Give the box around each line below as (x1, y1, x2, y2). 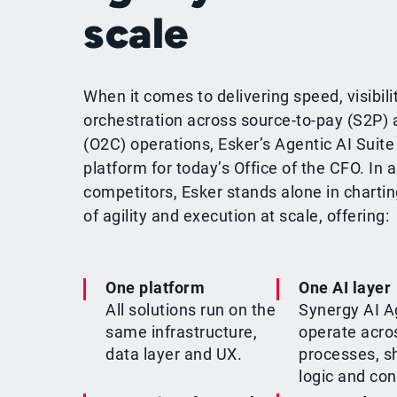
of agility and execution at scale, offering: (83, 206, 390, 225)
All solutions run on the (105, 300, 276, 319)
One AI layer (299, 277, 392, 297)
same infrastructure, (105, 322, 258, 341)
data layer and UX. (105, 344, 243, 363)
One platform (105, 277, 206, 297)
